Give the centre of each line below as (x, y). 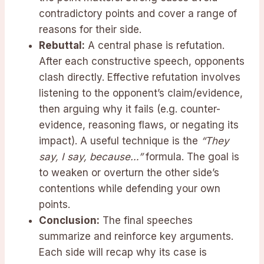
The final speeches (146, 221)
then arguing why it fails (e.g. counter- (130, 109)
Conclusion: (69, 221)
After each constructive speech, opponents (142, 62)
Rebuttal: (62, 46)
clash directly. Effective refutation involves (140, 77)
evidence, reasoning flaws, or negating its (139, 125)
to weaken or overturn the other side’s (129, 173)
